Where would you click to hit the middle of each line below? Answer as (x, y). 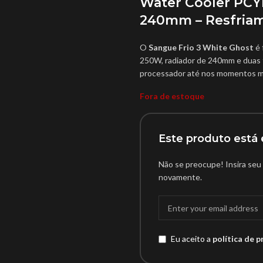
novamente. (180, 177)
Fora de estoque (172, 96)
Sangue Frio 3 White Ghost (201, 47)
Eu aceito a (191, 239)
